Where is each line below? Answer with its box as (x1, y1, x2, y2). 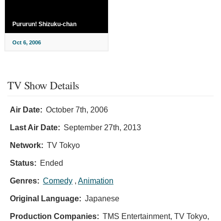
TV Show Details (7, 77, 79, 92)
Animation (78, 176, 113, 185)
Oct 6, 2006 (12, 39, 41, 45)
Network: (10, 141, 43, 149)
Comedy (43, 176, 73, 185)
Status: (10, 158, 37, 167)
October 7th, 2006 (46, 105, 108, 114)
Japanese (85, 194, 119, 203)
